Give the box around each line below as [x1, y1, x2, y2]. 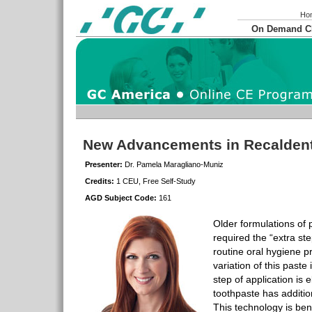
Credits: [85, 177, 114, 185]
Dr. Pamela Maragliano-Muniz [123, 160, 224, 169]
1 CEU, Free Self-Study [114, 177, 196, 185]
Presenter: [85, 160, 123, 169]
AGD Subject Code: [85, 194, 157, 202]
